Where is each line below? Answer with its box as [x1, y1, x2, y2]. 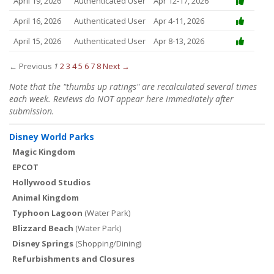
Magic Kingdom [12, 146, 75, 158]
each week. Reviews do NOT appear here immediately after [9, 93, 234, 105]
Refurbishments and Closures [12, 253, 135, 265]
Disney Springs [12, 238, 73, 250]
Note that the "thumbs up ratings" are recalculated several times [9, 81, 257, 93]
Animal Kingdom [12, 192, 79, 204]
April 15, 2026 [13, 35, 61, 47]
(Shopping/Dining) [73, 238, 141, 250]
